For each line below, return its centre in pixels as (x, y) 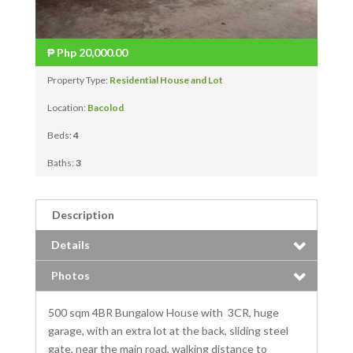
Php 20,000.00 (91, 53)
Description (83, 215)
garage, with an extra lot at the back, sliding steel (168, 331)
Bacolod (105, 108)
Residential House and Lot (166, 80)
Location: (67, 108)
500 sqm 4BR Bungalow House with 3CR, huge (163, 313)
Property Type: (78, 80)
